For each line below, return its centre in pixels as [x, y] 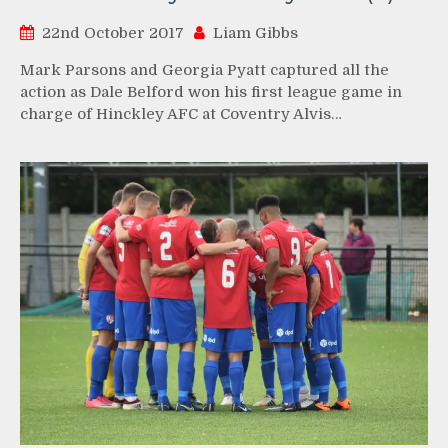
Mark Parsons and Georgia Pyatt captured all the [204, 69]
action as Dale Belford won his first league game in [211, 91]
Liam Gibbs [255, 32]
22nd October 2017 [113, 32]
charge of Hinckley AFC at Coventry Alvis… [181, 113]
